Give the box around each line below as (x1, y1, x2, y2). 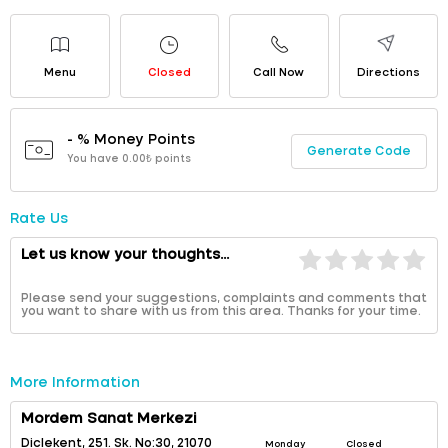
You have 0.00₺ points (67, 153, 191, 164)
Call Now (253, 66, 305, 78)
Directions (356, 66, 420, 78)
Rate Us (10, 211, 68, 226)
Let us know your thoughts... (21, 247, 229, 262)
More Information (10, 375, 140, 390)
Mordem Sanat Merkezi (21, 411, 197, 426)
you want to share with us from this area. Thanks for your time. (21, 304, 421, 317)
